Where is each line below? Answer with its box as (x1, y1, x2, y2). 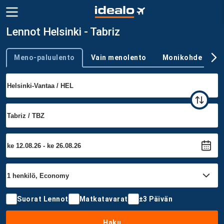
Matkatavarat (79, 194, 128, 203)
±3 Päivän (138, 194, 172, 203)
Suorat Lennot (17, 194, 68, 203)
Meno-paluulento (14, 53, 75, 61)
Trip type (5, 57, 31, 65)
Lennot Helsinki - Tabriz (6, 25, 120, 38)
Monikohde (162, 53, 202, 61)
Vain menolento (90, 53, 146, 61)
